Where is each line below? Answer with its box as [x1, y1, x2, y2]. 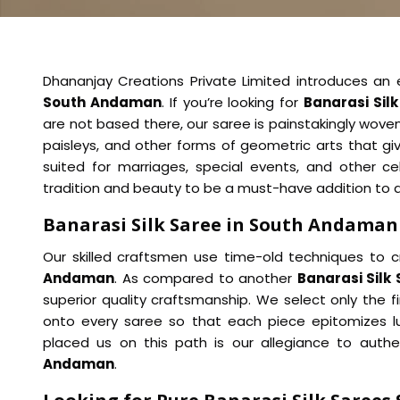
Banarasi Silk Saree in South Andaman [43, 212, 398, 237]
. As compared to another [114, 268, 297, 287]
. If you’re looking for [161, 92, 304, 112]
